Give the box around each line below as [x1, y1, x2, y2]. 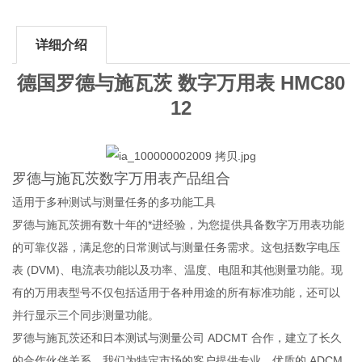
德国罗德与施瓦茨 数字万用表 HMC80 [16, 71, 345, 94]
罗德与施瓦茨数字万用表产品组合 [12, 170, 231, 187]
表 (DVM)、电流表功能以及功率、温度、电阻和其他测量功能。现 [12, 263, 343, 276]
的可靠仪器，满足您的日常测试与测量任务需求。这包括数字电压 [12, 240, 341, 254]
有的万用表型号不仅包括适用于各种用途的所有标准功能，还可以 [12, 285, 341, 299]
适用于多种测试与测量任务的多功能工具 [12, 195, 217, 208]
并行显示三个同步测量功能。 [12, 308, 160, 322]
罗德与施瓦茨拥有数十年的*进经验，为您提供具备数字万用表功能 [12, 217, 345, 231]
